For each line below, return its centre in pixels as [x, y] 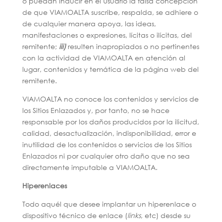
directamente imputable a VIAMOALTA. [90, 167]
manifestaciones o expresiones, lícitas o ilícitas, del [107, 35]
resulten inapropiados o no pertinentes [132, 46]
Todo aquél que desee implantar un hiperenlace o [109, 204]
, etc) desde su [166, 215]
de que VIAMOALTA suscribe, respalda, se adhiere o [110, 12]
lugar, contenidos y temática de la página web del [110, 69]
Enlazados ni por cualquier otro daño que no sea [106, 156]
